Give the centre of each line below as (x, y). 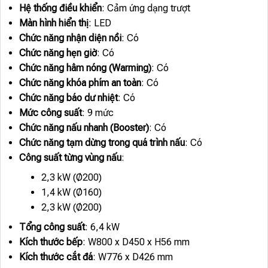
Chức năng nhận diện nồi (70, 38)
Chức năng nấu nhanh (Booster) (84, 128)
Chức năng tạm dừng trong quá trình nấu (102, 143)
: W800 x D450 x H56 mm (136, 242)
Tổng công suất (52, 227)
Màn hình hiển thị (54, 23)
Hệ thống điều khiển (60, 8)
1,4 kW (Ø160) (71, 193)
